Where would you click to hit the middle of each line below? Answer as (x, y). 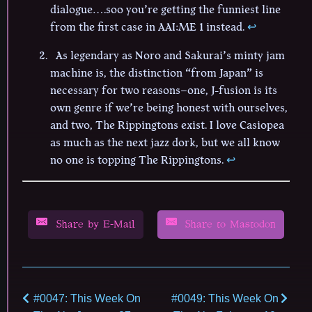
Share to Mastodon (228, 225)
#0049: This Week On (225, 299)
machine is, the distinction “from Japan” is (157, 73)
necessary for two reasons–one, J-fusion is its (164, 91)
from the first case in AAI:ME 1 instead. (149, 28)
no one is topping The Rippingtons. (138, 161)
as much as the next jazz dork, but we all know (165, 143)
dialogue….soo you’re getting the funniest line (165, 10)
